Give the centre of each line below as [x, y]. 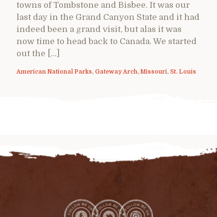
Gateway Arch [116, 71]
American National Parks [54, 71]
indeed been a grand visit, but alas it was [99, 29]
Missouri [154, 71]
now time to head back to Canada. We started [107, 41]
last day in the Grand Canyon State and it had [108, 17]
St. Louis [183, 71]
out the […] [38, 53]
